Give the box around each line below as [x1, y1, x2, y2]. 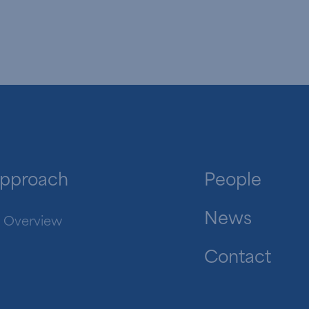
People [204, 170, 261, 190]
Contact [204, 247, 271, 267]
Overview [3, 214, 62, 229]
